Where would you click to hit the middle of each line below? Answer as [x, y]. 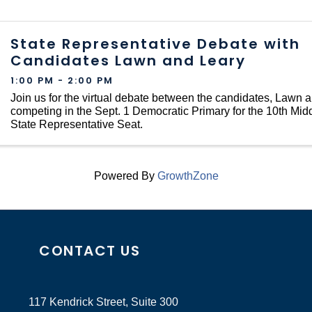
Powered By [125, 175]
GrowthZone [188, 175]
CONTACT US [90, 250]
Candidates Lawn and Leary [128, 61]
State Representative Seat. [77, 124]
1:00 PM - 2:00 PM [62, 80]
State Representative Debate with [156, 44]
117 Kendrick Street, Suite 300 [104, 302]
